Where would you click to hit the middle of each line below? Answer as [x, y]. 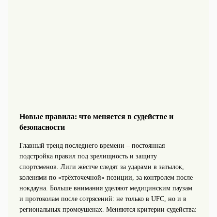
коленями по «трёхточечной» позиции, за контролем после [106, 178]
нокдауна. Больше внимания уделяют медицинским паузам [106, 188]
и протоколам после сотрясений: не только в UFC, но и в [103, 199]
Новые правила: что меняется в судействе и [96, 116]
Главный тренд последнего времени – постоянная [92, 146]
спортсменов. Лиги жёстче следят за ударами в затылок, [101, 167]
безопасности [42, 127]
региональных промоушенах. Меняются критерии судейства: [108, 209]
